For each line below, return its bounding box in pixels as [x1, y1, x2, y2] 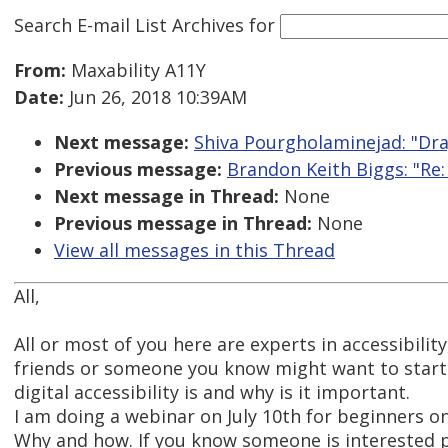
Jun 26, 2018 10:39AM [64, 85, 247, 110]
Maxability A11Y [66, 58, 206, 83]
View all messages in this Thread [54, 238, 335, 263]
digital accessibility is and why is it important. [14, 380, 410, 405]
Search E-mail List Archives [14, 12, 244, 37]
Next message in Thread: [54, 184, 279, 209]
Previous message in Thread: [54, 211, 312, 236]
